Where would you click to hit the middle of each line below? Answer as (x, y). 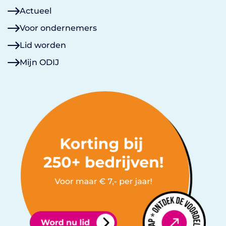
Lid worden (43, 45)
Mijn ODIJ (39, 62)
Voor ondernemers (58, 28)
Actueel (36, 11)
